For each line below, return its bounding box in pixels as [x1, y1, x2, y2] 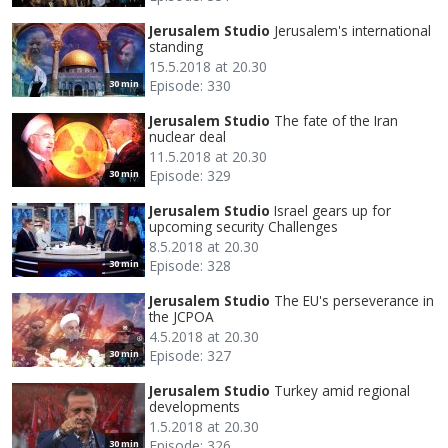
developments [149, 396, 240, 416]
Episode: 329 [149, 165, 231, 185]
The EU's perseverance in [274, 290, 434, 310]
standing [149, 36, 203, 56]
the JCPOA [149, 306, 214, 326]
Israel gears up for [274, 200, 391, 220]
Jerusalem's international [274, 20, 431, 40]
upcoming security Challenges [149, 216, 338, 236]
